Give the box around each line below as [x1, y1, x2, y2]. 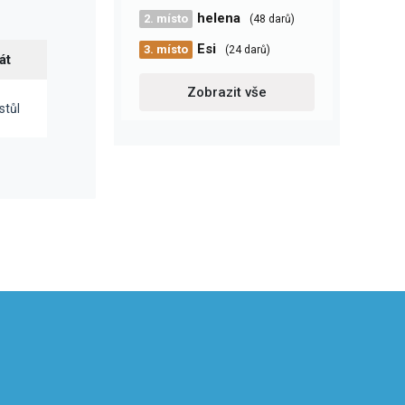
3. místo [144, 42, 188, 56]
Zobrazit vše [187, 84, 267, 100]
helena [197, 10, 240, 26]
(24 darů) [225, 43, 270, 56]
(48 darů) [250, 13, 295, 25]
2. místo [144, 12, 188, 25]
